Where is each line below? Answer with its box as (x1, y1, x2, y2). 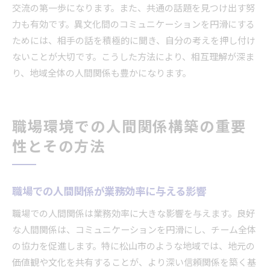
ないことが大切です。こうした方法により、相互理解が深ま (12, 49, 254, 65)
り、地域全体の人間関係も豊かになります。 (12, 66, 191, 81)
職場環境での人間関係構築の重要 (12, 115, 247, 140)
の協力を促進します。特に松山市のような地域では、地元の (12, 239, 255, 254)
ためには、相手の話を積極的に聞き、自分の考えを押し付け (12, 33, 256, 49)
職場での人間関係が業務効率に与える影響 (12, 183, 206, 201)
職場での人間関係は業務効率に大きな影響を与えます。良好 (12, 206, 255, 222)
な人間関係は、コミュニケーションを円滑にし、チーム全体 (12, 222, 256, 238)
